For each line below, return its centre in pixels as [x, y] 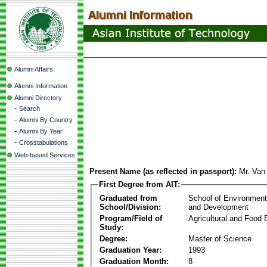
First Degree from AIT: [139, 184]
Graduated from [128, 198]
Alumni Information [41, 86]
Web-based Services [45, 155]
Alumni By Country [46, 120]
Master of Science [220, 238]
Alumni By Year [41, 131]
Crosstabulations [44, 142]
